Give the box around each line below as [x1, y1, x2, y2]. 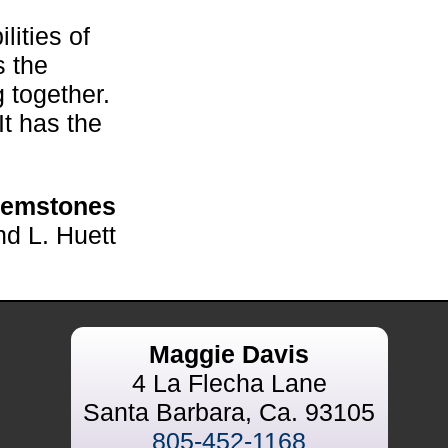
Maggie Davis [149, 339, 309, 368]
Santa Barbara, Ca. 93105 [83, 397, 375, 426]
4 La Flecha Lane [131, 368, 327, 397]
